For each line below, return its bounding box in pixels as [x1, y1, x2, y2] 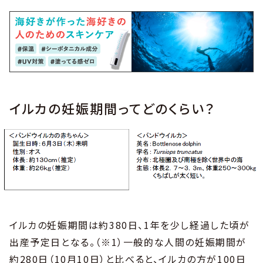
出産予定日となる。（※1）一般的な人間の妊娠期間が [9, 235, 247, 249]
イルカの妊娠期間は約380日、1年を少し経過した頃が [9, 218, 250, 232]
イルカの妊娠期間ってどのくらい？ [9, 99, 216, 118]
